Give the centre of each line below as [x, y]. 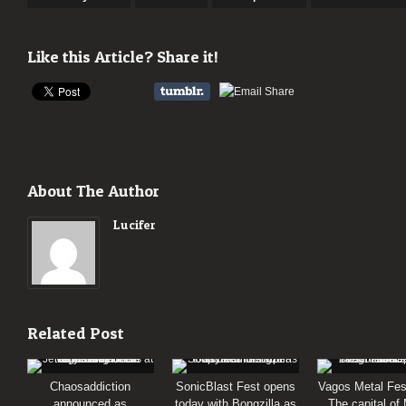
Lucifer [135, 225]
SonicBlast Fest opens [236, 387]
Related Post [76, 333]
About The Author [93, 191]
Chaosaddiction [91, 387]
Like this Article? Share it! [123, 57]
